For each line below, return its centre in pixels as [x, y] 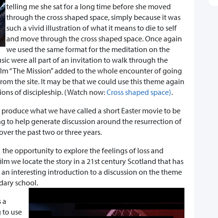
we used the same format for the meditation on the [88, 49]
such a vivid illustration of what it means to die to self [91, 28]
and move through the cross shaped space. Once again [94, 39]
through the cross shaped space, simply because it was [93, 17]
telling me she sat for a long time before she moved [89, 7]
